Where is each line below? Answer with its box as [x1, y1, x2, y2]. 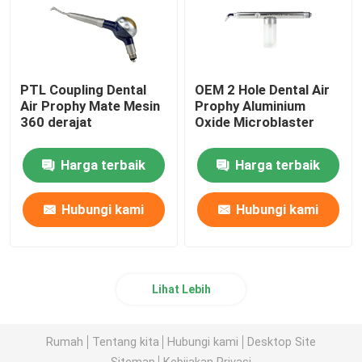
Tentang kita [91, 335, 159, 348]
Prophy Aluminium [195, 98, 306, 115]
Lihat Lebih [151, 283, 211, 297]
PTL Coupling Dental [20, 82, 147, 99]
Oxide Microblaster [195, 114, 315, 131]
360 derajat [20, 114, 93, 131]
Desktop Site [246, 335, 316, 348]
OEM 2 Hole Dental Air [195, 82, 330, 99]
